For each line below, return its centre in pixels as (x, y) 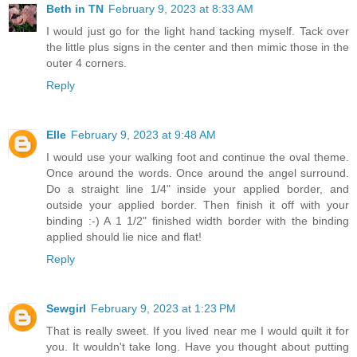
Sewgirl (66, 308)
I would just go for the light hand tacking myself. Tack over (198, 31)
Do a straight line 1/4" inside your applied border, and (198, 188)
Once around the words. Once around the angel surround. (198, 173)
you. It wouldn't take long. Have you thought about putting (198, 346)
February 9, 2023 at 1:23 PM (163, 308)
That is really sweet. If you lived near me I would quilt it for (198, 330)
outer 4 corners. (86, 63)
